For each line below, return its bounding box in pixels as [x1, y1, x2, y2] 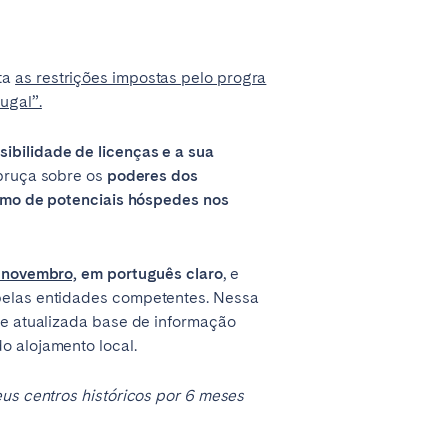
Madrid [56, 202, 109, 221]
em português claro [77, 264, 223, 283]
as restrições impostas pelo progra [15, 68, 267, 87]
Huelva [56, 348, 107, 367]
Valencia [56, 234, 119, 253]
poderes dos [106, 166, 198, 185]
